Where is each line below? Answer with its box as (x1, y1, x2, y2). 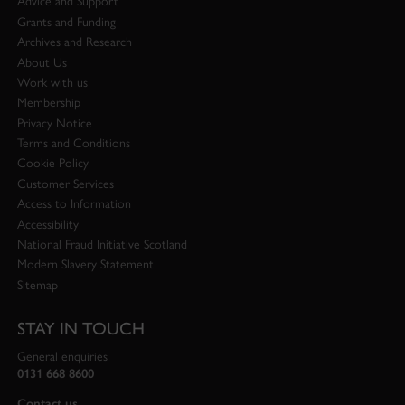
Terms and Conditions (16, 136, 130, 152)
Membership (16, 95, 80, 111)
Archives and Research (16, 34, 132, 51)
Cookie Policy (16, 155, 89, 172)
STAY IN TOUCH (16, 314, 145, 340)
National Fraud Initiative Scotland (16, 236, 187, 252)
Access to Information (16, 196, 131, 212)
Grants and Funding (16, 14, 116, 30)
